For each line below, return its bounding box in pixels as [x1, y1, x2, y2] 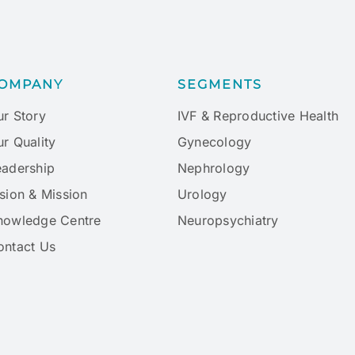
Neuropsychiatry [177, 212, 279, 228]
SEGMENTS [177, 77, 262, 92]
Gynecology [177, 134, 252, 150]
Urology [177, 186, 227, 202]
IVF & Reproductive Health [177, 108, 338, 124]
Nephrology [177, 160, 250, 176]
